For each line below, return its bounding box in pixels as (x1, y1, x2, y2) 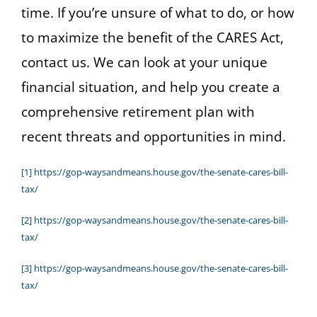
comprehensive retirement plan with (21, 102, 255, 121)
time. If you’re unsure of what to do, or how (21, 3, 294, 22)
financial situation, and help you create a (21, 77, 280, 96)
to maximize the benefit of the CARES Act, (21, 28, 284, 47)
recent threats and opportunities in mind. (21, 127, 286, 146)
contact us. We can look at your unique (21, 52, 267, 71)
